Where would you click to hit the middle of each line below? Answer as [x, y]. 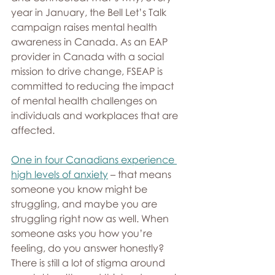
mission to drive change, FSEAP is [88, 72]
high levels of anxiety [60, 175]
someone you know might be [80, 189]
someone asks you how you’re [83, 234]
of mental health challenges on [85, 101]
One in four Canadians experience [94, 160]
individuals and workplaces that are [96, 116]
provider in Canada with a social [89, 57]
